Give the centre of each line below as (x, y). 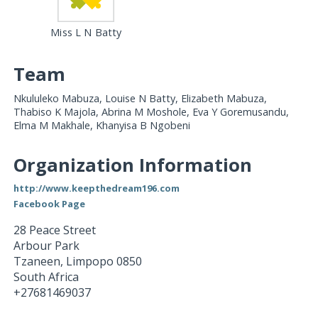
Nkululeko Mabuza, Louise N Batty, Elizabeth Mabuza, (140, 98)
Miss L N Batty (86, 33)
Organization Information (132, 165)
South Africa (46, 277)
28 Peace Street (54, 230)
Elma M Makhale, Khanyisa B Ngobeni (102, 125)
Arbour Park (46, 246)
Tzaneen (37, 262)
